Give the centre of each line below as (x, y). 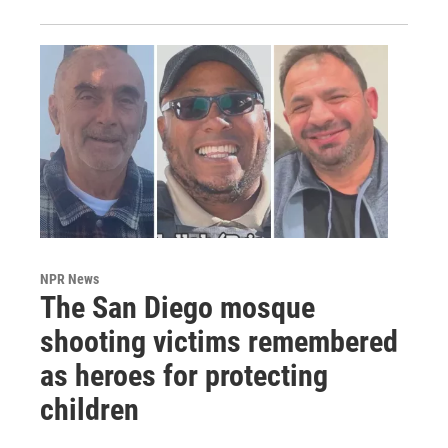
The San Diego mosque (177, 308)
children (89, 410)
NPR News (69, 279)
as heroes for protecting (184, 376)
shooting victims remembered (219, 342)
